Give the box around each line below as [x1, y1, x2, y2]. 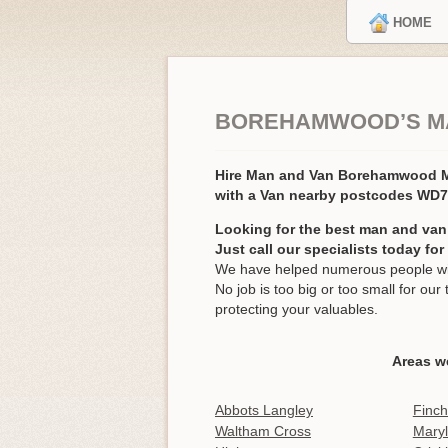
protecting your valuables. [215, 301, 378, 317]
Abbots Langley [215, 402, 313, 419]
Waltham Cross [215, 423, 311, 440]
